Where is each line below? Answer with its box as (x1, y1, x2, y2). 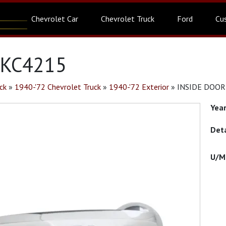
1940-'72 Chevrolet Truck (15, 82, 101, 92)
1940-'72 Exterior (109, 82, 169, 92)
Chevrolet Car (31, 14, 78, 24)
